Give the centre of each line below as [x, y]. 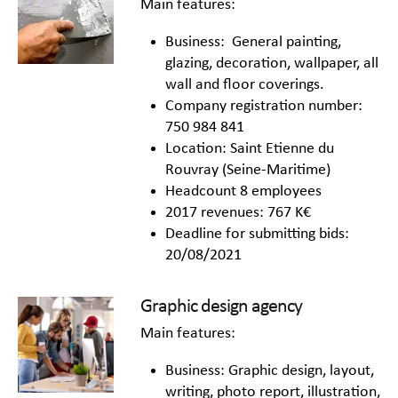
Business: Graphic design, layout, [270, 371]
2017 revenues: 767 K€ [238, 213]
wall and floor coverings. [245, 85]
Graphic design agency [221, 306]
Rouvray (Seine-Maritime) [248, 171]
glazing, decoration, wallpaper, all [272, 64]
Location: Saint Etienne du [250, 149]
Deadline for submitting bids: [257, 235]
